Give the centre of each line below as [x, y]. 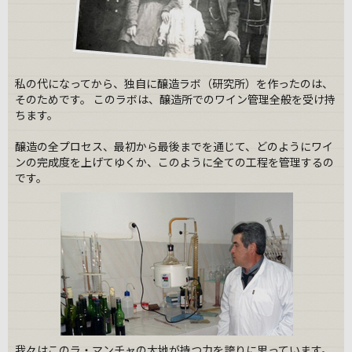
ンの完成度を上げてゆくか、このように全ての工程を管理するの [174, 162]
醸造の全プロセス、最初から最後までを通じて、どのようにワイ [174, 146]
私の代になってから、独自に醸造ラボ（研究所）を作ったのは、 [174, 83]
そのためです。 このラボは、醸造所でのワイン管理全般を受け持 [175, 99]
